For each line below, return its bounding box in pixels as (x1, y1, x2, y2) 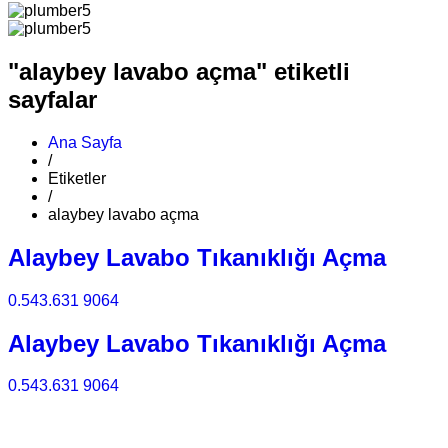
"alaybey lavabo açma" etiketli (8, 57, 350, 85)
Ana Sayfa (48, 133, 122, 151)
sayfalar (8, 85, 97, 113)
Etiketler (48, 169, 106, 187)
